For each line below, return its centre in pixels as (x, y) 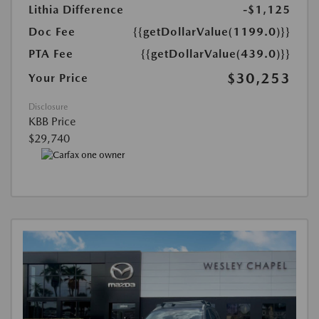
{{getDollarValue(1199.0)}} (212, 31)
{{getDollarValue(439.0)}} (216, 53)
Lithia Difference (76, 9)
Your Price (58, 78)
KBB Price (52, 121)
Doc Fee (52, 31)
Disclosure (48, 106)
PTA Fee (51, 53)
